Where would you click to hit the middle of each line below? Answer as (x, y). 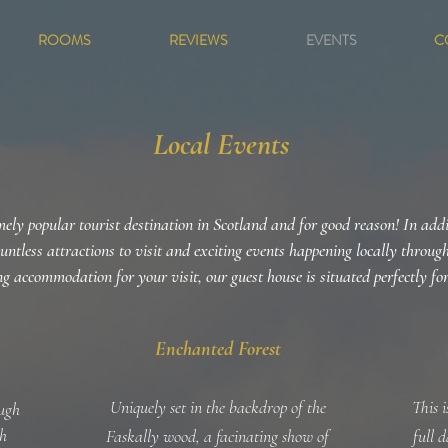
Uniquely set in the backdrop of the (217, 407)
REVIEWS (198, 40)
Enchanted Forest (217, 349)
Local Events (224, 144)
